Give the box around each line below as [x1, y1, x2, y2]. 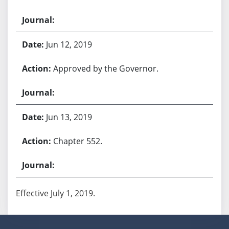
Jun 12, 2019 [45, 38, 92, 50]
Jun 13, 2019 [45, 111, 92, 123]
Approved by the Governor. [53, 62, 158, 74]
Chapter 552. [53, 135, 102, 147]
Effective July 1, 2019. [15, 187, 95, 199]
